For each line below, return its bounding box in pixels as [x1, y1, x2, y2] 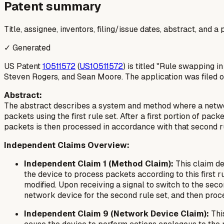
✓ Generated [4, 42, 50, 53]
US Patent [4, 60, 42, 71]
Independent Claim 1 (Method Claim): [24, 158, 173, 169]
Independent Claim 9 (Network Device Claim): [24, 208, 209, 219]
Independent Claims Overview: [4, 139, 129, 150]
